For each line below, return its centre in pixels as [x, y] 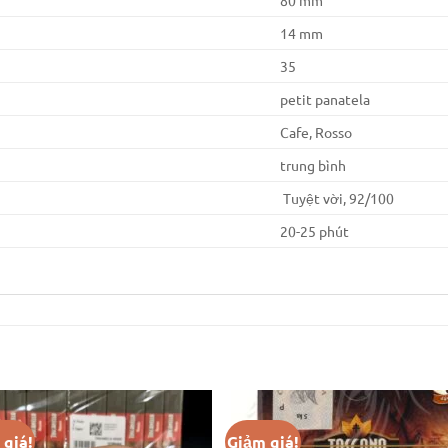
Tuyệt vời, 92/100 [337, 197]
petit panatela [325, 98]
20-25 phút [315, 230]
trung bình [313, 164]
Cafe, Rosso [316, 131]
